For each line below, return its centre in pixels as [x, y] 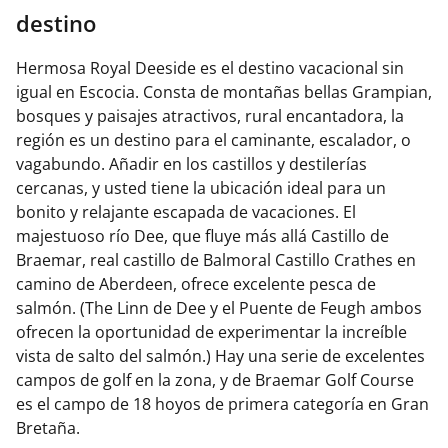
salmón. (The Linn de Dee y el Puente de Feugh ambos [219, 307]
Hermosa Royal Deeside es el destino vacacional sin [210, 67]
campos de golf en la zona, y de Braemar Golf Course [215, 379]
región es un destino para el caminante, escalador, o [213, 139]
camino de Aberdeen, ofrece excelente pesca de [196, 283]
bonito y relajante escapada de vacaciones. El [186, 211]
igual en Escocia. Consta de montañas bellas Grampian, [224, 91]
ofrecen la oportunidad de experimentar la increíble [211, 331]
